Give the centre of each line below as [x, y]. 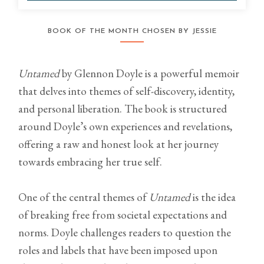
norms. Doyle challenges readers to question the [125, 233]
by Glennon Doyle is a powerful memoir [150, 74]
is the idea [213, 197]
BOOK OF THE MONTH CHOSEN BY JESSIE [132, 32]
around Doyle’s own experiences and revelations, [126, 127]
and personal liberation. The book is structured [123, 109]
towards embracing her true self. [90, 162]
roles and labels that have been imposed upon [118, 250]
